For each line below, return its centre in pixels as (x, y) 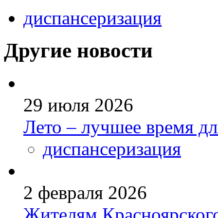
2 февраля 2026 (85, 193)
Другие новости (78, 51)
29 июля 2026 (78, 105)
